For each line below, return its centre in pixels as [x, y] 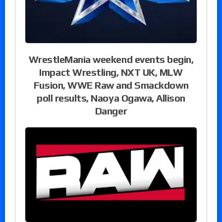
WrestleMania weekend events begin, [111, 59]
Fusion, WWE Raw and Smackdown [111, 85]
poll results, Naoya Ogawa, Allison [111, 98]
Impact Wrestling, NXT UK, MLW [111, 72]
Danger [111, 111]
